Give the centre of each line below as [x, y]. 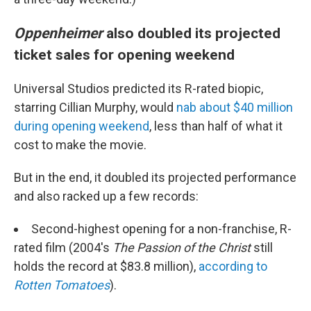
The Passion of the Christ [182, 247]
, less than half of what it [216, 126]
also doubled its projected [192, 33]
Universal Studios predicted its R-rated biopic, [138, 89]
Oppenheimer [58, 33]
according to [233, 266]
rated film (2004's [63, 247]
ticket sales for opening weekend [124, 54]
